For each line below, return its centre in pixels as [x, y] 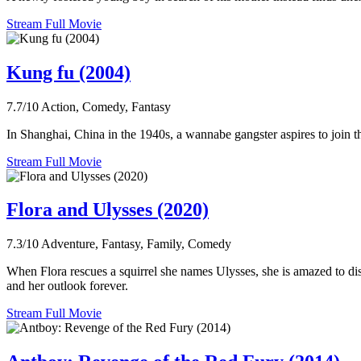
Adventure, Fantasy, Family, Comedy [136, 244]
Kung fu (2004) [68, 72]
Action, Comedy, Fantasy [106, 106]
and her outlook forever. [67, 286]
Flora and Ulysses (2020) [108, 210]
